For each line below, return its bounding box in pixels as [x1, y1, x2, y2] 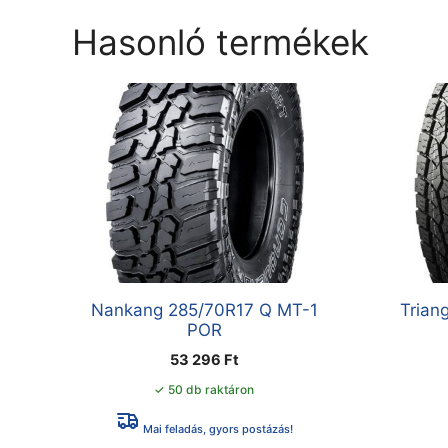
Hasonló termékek [72, 21, 369, 64]
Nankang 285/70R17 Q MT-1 [90, 300, 318, 321]
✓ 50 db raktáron [154, 382, 255, 398]
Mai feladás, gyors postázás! [139, 422, 293, 437]
